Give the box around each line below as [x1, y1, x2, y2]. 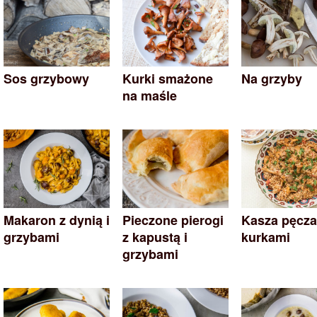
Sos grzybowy [4, 69, 89, 88]
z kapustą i [122, 228, 188, 247]
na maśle [122, 86, 177, 105]
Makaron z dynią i [4, 211, 110, 230]
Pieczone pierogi [122, 211, 224, 230]
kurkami [241, 228, 290, 247]
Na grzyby [241, 69, 302, 88]
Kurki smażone [122, 69, 213, 88]
